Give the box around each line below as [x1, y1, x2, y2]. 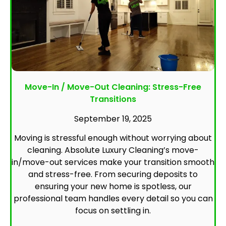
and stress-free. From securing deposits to [28, 168, 198, 180]
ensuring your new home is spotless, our [34, 180, 192, 192]
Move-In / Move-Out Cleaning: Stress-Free [25, 81, 201, 93]
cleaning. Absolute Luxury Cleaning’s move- [27, 144, 199, 156]
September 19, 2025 [74, 112, 152, 125]
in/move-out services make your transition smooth [12, 156, 214, 168]
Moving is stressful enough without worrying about [14, 132, 212, 144]
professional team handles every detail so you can [13, 192, 213, 204]
